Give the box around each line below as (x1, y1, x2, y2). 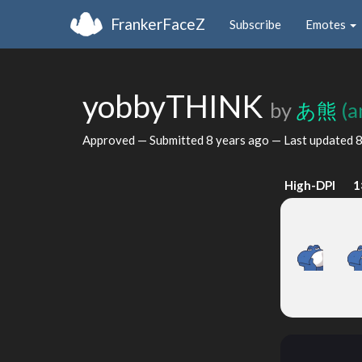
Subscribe (229, 16, 281, 32)
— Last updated (269, 132, 356, 147)
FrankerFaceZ (111, 14, 205, 33)
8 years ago (206, 132, 269, 147)
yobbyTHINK (82, 87, 270, 124)
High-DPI (284, 178, 336, 192)
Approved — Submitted (82, 132, 206, 147)
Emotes (305, 16, 348, 32)
